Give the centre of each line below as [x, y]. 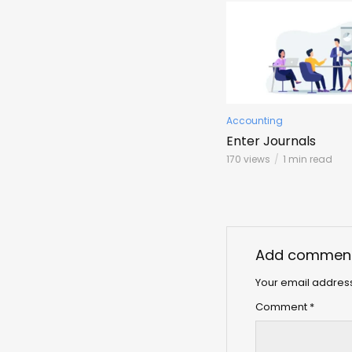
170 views [248, 159]
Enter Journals [271, 141]
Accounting [255, 121]
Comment [282, 307]
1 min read [308, 159]
